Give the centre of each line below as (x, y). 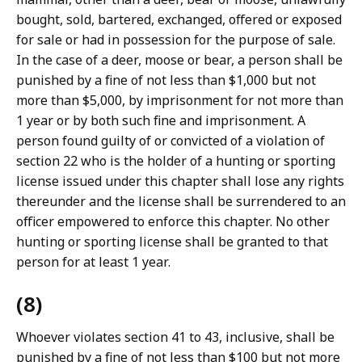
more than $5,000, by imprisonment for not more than (180, 101)
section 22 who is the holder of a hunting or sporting (176, 161)
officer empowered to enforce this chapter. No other (173, 222)
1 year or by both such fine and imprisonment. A (161, 121)
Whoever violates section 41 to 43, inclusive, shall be (175, 337)
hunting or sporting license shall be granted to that (172, 242)
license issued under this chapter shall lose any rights (180, 181)
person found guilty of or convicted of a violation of (170, 141)
